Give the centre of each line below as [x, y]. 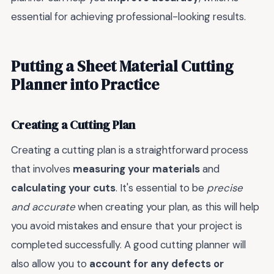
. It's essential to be [161, 188]
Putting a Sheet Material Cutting [122, 66]
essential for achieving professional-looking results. [128, 16]
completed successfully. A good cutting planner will [128, 245]
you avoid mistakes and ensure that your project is [127, 226]
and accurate [43, 207]
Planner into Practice [85, 85]
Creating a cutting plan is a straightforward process [130, 150]
